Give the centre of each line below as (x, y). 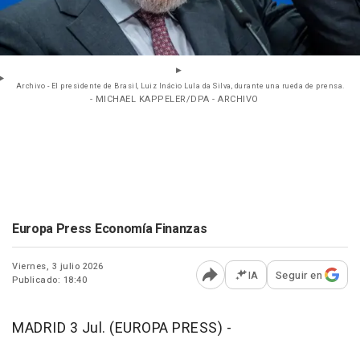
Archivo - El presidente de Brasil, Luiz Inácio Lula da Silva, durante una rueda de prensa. (180, 86)
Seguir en (299, 275)
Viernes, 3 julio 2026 (58, 266)
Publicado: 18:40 (49, 280)
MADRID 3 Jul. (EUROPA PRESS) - (122, 328)
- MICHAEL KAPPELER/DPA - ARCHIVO (174, 99)
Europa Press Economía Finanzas (110, 229)
